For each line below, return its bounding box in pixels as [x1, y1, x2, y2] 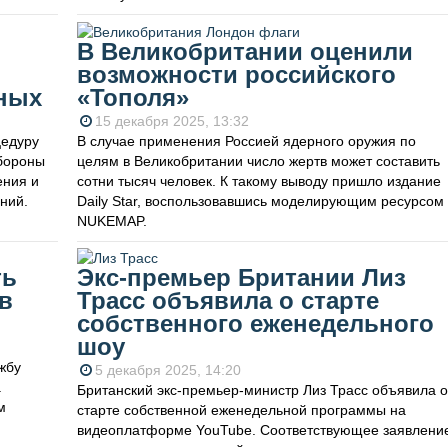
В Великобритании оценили [76, 37, 413, 65]
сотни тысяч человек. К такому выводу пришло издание [76, 172, 441, 189]
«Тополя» [76, 83, 189, 111]
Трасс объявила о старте [76, 287, 379, 315]
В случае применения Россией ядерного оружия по [76, 132, 416, 149]
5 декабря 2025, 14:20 [94, 362, 241, 379]
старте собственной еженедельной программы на [76, 402, 406, 419]
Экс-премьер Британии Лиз [76, 264, 406, 292]
